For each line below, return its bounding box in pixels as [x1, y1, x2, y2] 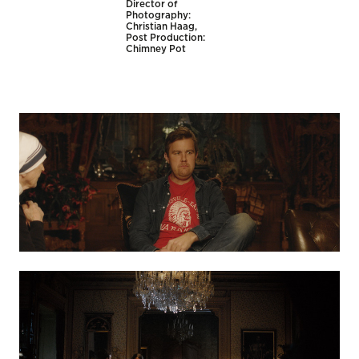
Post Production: [126, 33, 206, 42]
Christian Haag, [126, 22, 198, 31]
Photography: [126, 10, 192, 20]
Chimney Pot [126, 44, 187, 54]
